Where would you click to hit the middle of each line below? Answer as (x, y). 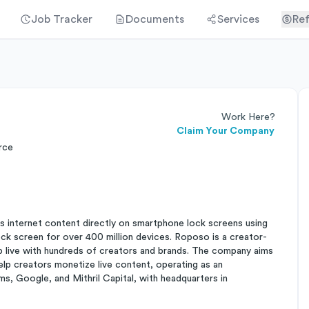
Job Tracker (62, 19)
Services (238, 19)
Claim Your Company (226, 131)
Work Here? (248, 117)
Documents (155, 19)
